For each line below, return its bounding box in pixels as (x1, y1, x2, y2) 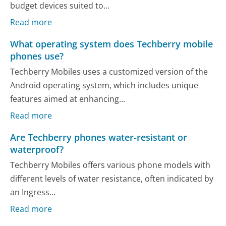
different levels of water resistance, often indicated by (10, 173, 214, 185)
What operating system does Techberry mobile (10, 37, 213, 50)
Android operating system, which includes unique (10, 80, 199, 91)
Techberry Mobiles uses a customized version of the (10, 66, 208, 78)
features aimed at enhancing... (10, 93, 126, 105)
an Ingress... (10, 187, 56, 198)
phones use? (10, 49, 64, 62)
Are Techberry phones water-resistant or (10, 131, 188, 143)
